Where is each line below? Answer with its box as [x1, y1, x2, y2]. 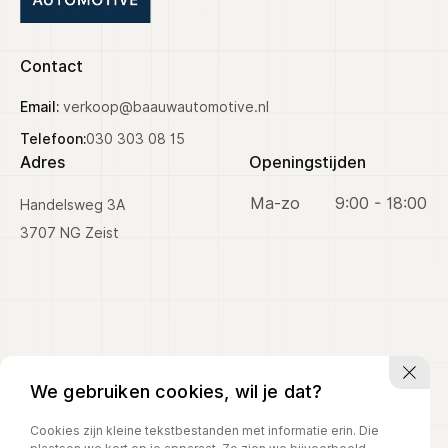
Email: [20, 98, 63, 115]
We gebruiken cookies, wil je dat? [30, 380, 323, 402]
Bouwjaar [15, 205, 85, 224]
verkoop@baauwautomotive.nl [63, 98, 269, 115]
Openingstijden [249, 152, 366, 172]
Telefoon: [20, 130, 86, 147]
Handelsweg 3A [20, 196, 125, 213]
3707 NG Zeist [20, 224, 119, 241]
